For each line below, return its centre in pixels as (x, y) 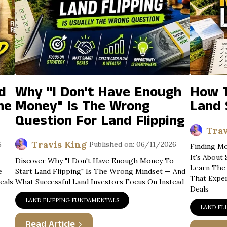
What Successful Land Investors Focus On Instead (99, 182)
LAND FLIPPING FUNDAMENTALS (72, 200)
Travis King (59, 144)
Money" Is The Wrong (82, 107)
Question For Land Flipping (100, 121)
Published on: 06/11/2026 (133, 144)
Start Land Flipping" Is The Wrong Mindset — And (100, 171)
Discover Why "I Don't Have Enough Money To (94, 161)
